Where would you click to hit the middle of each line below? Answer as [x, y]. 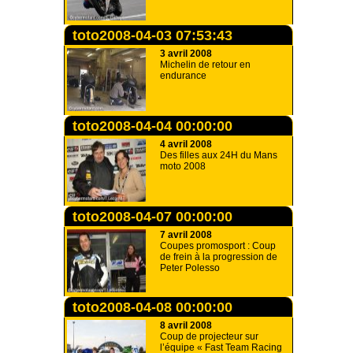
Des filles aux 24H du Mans [219, 155]
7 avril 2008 [186, 235]
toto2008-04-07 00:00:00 [152, 217]
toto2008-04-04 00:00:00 [152, 126]
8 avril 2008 [186, 325]
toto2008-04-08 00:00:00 [152, 307]
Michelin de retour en [205, 65]
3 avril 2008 [186, 54]
